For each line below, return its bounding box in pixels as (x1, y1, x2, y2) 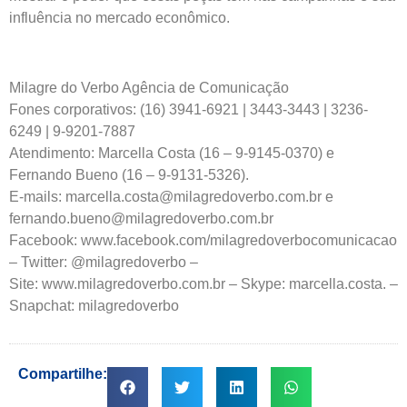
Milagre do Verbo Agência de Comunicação (9, 80, 289, 96)
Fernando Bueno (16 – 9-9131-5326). (9, 167, 249, 184)
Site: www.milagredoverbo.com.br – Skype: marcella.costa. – (9, 276, 398, 293)
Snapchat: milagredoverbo (9, 298, 179, 314)
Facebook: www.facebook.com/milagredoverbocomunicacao (9, 233, 397, 249)
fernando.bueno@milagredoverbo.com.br (9, 211, 273, 227)
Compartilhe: (18, 366, 107, 382)
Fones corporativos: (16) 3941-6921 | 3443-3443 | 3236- (9, 102, 368, 118)
